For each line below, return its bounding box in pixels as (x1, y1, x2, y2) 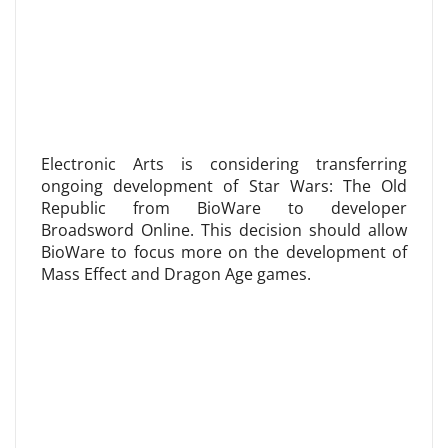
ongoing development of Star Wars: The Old (41, 175, 407, 197)
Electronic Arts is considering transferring (41, 153, 407, 175)
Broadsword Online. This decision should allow (41, 219, 407, 241)
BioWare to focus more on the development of (41, 241, 407, 263)
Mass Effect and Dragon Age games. (41, 263, 311, 285)
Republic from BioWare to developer (41, 197, 407, 219)
